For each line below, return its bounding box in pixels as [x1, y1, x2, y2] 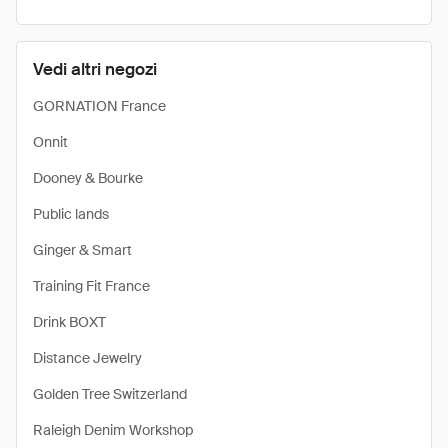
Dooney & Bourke [33, 169, 143, 187]
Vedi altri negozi [33, 58, 157, 80]
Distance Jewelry [33, 349, 142, 367]
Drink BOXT [33, 313, 106, 331]
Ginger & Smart [33, 241, 132, 259]
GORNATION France [33, 97, 166, 115]
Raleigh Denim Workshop [33, 421, 193, 439]
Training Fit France [33, 277, 150, 295]
